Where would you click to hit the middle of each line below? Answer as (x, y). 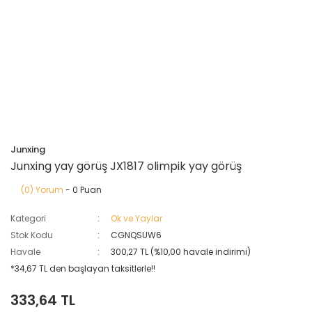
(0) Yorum (42, 190)
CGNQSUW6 (136, 235)
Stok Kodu (32, 235)
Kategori (28, 218)
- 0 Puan (83, 190)
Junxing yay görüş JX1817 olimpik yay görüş (126, 166)
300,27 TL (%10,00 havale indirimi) (181, 252)
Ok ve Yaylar (137, 218)
